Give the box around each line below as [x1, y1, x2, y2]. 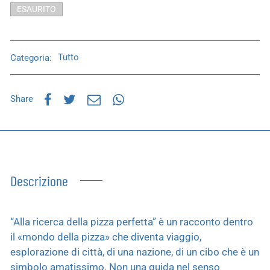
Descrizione [10, 171, 68, 189]
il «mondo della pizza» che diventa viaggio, [10, 230, 201, 243]
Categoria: [10, 52, 54, 63]
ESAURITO [17, 4, 56, 14]
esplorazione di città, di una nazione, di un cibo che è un [10, 245, 259, 258]
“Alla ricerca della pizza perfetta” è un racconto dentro [10, 215, 253, 228]
